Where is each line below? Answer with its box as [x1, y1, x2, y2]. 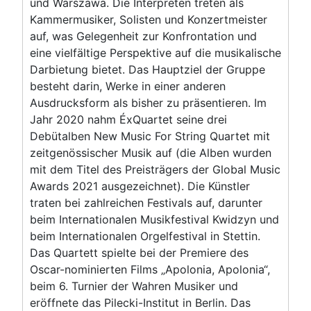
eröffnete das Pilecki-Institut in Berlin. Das [30, 295, 251, 310]
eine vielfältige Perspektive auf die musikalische [30, 45, 281, 60]
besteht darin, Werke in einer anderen [30, 78, 226, 93]
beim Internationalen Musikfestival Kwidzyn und [30, 212, 279, 226]
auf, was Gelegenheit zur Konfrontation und [30, 28, 257, 43]
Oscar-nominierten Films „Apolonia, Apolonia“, [30, 262, 270, 276]
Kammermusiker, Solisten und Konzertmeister [30, 12, 267, 26]
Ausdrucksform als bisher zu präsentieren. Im [30, 95, 267, 110]
